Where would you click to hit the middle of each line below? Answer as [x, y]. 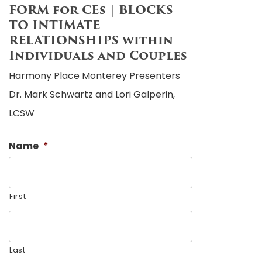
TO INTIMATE [55, 25]
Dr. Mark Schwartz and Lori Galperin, [92, 94]
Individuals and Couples [98, 56]
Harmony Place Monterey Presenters [94, 76]
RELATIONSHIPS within [91, 40]
